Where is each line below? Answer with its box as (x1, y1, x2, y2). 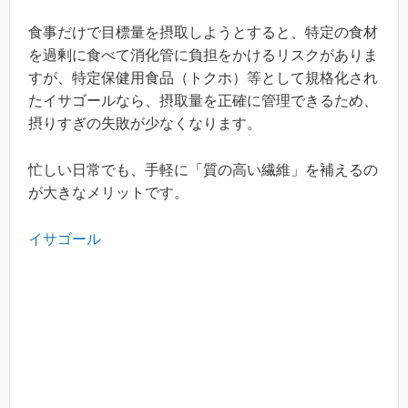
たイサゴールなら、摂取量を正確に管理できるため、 (28, 93, 378, 109)
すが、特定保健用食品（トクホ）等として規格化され (28, 70, 378, 87)
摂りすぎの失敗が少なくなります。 (28, 116, 261, 132)
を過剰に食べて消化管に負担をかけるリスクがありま (28, 47, 378, 64)
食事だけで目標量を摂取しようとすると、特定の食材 (28, 25, 378, 41)
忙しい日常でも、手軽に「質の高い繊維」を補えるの (28, 161, 378, 178)
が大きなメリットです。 (28, 184, 189, 200)
